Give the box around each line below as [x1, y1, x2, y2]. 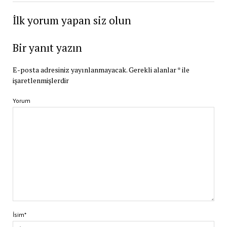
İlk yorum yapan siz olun [12, 13, 131, 28]
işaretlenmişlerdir [12, 75, 69, 86]
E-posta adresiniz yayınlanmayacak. [12, 65, 127, 75]
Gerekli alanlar [128, 65, 177, 75]
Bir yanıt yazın [12, 41, 82, 55]
